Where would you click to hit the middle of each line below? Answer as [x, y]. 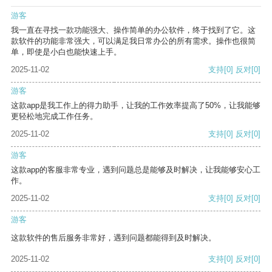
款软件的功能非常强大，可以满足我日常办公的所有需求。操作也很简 [133, 41]
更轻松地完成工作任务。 [54, 117]
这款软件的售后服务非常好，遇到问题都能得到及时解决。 [114, 238]
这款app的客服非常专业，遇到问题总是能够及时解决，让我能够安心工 [136, 170]
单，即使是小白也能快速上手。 [66, 52]
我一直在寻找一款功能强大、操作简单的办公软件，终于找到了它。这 [133, 30]
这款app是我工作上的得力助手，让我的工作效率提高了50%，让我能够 [136, 106]
